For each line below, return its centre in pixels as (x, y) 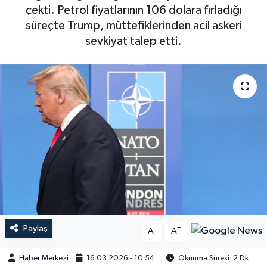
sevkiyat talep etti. (133, 41)
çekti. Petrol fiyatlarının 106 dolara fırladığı (133, 10)
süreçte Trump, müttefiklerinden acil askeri (133, 26)
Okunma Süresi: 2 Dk (213, 259)
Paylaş (35, 228)
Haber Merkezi (44, 259)
